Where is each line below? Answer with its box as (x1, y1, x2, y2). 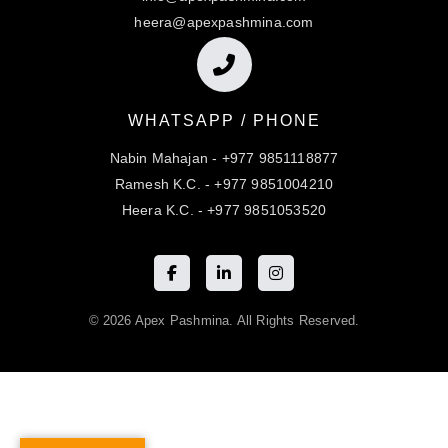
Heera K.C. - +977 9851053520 (121, 202, 327, 219)
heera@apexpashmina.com (134, 14, 314, 31)
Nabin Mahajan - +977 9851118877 (109, 150, 339, 167)
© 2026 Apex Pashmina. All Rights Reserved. (88, 313, 360, 329)
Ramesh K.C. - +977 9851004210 (114, 176, 334, 193)
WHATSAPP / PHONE (127, 112, 321, 130)
